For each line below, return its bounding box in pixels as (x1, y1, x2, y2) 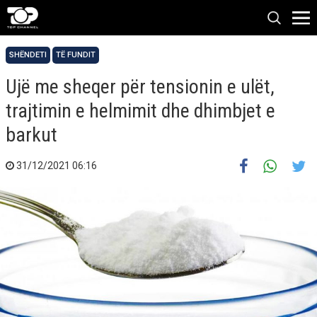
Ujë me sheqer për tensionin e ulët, (6, 75, 275, 98)
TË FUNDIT (56, 50, 96, 59)
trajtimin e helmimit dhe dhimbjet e (6, 99, 275, 122)
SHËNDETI (9, 50, 47, 59)
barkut (6, 123, 57, 146)
